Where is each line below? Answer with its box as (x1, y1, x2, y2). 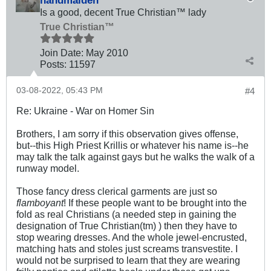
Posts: (40, 58, 67, 70)
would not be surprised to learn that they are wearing (16, 254, 240, 266)
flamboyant (16, 197, 64, 208)
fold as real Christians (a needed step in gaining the (16, 208, 237, 220)
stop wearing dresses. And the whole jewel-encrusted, (16, 231, 247, 243)
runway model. (16, 162, 79, 174)
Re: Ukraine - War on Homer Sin (16, 105, 154, 116)
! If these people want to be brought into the (64, 197, 247, 208)
